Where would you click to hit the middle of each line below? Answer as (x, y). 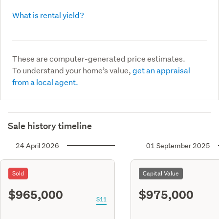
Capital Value (161, 173)
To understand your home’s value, (72, 70)
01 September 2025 (178, 145)
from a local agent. (45, 82)
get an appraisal (161, 70)
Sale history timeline (50, 126)
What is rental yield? (48, 15)
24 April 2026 (37, 145)
